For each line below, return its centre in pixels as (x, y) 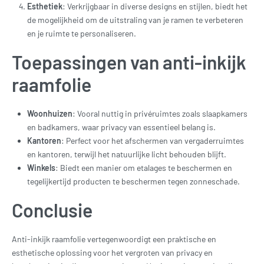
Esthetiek (45, 6)
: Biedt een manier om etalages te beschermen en (144, 168)
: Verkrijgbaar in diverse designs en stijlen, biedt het (155, 6)
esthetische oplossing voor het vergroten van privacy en (112, 252)
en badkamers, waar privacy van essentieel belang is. (122, 127)
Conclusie (52, 209)
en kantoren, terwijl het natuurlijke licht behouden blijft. (127, 154)
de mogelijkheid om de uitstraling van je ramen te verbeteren (136, 20)
